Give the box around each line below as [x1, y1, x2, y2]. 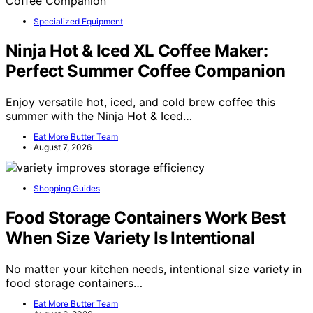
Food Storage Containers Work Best [6, 208, 286, 228]
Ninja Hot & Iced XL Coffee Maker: [6, 41, 268, 61]
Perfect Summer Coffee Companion [6, 61, 286, 82]
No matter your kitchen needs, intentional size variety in [6, 262, 302, 276]
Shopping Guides [34, 183, 100, 194]
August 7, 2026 [34, 142, 92, 153]
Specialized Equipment [34, 16, 123, 27]
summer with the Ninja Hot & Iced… [6, 109, 192, 124]
